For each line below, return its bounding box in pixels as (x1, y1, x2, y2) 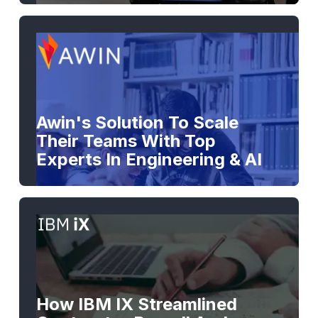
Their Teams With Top (35, 130, 216, 151)
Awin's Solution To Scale (35, 111, 238, 133)
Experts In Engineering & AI (35, 148, 262, 170)
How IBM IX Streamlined (35, 293, 237, 314)
